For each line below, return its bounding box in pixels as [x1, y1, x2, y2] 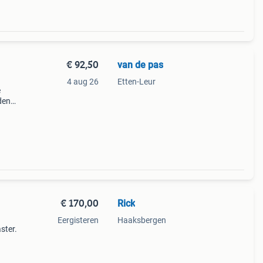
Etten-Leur [117, 77, 156, 86]
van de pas [117, 59, 163, 70]
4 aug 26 [66, 77, 99, 86]
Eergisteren [57, 215, 99, 225]
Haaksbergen [117, 215, 166, 225]
